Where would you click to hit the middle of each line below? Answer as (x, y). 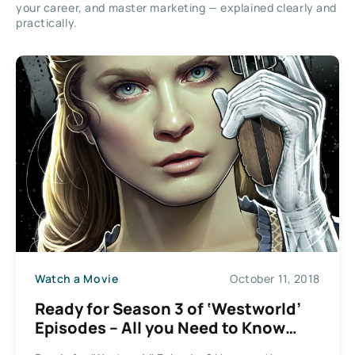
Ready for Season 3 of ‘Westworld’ (168, 308)
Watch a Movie (77, 279)
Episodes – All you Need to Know (160, 327)
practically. (47, 23)
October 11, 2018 (275, 279)
